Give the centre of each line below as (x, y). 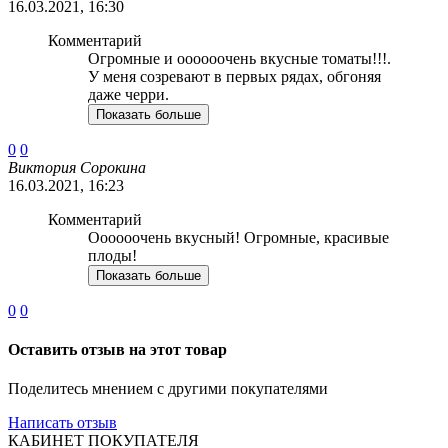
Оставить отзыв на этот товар (117, 350)
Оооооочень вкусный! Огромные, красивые (238, 237)
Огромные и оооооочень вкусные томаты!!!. (239, 58)
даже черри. (128, 94)
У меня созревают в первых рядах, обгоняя (234, 76)
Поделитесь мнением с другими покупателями (168, 389)
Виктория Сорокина (77, 167)
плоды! (112, 255)
